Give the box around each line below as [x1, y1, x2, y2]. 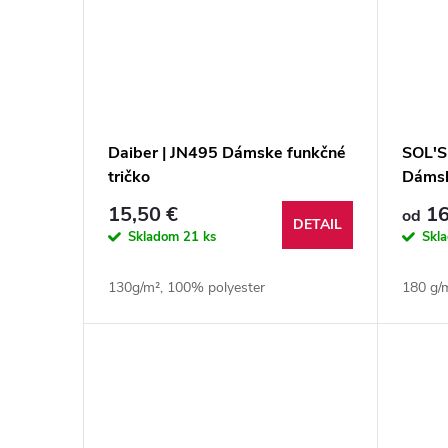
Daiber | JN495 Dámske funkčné [108, 142, 346, 165]
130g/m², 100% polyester [108, 278, 265, 298]
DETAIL [293, 215, 343, 235]
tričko [108, 166, 150, 189]
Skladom [128, 228, 183, 247]
